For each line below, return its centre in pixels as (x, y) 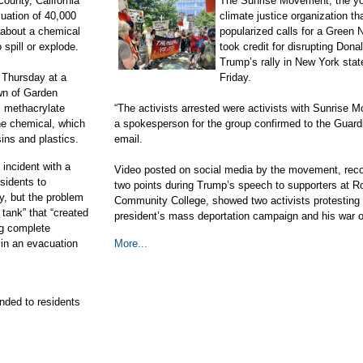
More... (131, 243)
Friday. (235, 77)
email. (128, 139)
